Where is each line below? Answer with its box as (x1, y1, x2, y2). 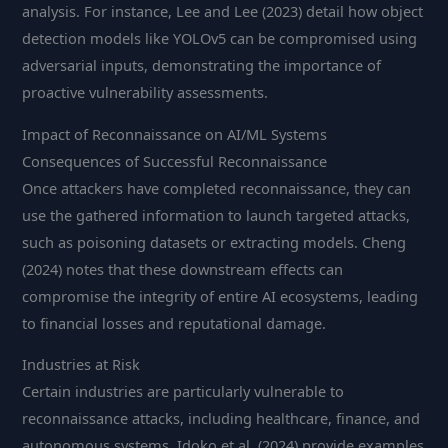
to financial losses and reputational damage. (22, 312, 327, 333)
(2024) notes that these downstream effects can (22, 258, 344, 279)
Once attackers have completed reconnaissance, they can (22, 177, 412, 198)
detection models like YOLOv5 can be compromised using (22, 27, 418, 48)
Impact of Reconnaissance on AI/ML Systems (22, 123, 328, 144)
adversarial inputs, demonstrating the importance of (22, 54, 382, 75)
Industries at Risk (22, 354, 141, 375)
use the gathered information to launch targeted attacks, (22, 204, 411, 225)
